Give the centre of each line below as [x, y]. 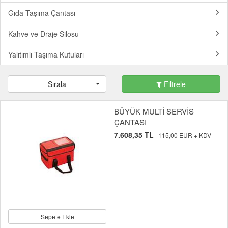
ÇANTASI [130, 122]
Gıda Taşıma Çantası [42, 13]
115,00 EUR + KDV [185, 135]
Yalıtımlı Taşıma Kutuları [46, 55]
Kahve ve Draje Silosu [44, 34]
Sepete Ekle [57, 217]
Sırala [57, 84]
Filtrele [174, 84]
